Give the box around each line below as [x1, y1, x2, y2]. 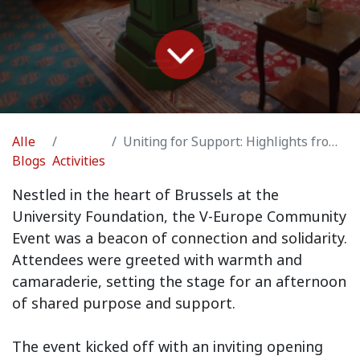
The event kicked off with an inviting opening [12, 337, 323, 356]
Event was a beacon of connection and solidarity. [12, 228, 347, 247]
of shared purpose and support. [12, 293, 235, 313]
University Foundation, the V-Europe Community [12, 207, 346, 226]
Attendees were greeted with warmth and [12, 250, 302, 269]
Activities [52, 152, 106, 170]
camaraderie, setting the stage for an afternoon [12, 272, 346, 291]
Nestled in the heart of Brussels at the [12, 185, 279, 204]
